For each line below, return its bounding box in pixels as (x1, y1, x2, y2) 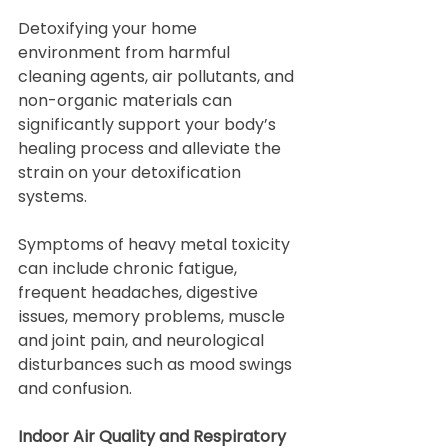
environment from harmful (18, 41, 234, 65)
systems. (18, 185, 87, 209)
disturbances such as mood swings (18, 353, 296, 377)
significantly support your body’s (18, 113, 280, 137)
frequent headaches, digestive (18, 281, 262, 305)
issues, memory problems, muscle (18, 305, 289, 329)
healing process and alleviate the (18, 137, 285, 161)
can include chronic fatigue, (18, 257, 241, 281)
